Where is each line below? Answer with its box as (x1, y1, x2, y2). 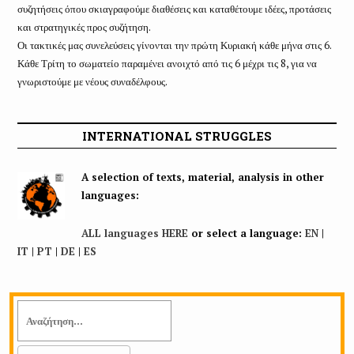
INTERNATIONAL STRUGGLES (82, 128, 272, 144)
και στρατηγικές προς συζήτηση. (17, 20, 151, 34)
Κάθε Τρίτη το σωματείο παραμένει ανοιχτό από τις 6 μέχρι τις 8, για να (17, 56, 317, 70)
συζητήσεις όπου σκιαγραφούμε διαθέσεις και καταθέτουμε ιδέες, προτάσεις (17, 2, 331, 16)
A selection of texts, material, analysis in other (81, 170, 324, 184)
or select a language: (187, 226, 305, 240)
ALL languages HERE (81, 226, 188, 240)
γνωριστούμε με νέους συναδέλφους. (17, 74, 168, 88)
